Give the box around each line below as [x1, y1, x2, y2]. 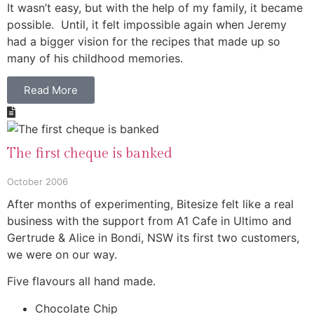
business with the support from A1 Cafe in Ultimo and [7, 213, 292, 228]
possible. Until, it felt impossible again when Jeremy [7, 17, 287, 32]
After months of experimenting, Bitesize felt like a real [7, 196, 294, 211]
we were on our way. [7, 247, 117, 261]
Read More [24, 83, 78, 97]
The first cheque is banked [7, 144, 172, 162]
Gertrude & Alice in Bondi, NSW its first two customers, [7, 230, 299, 245]
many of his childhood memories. [7, 50, 183, 65]
